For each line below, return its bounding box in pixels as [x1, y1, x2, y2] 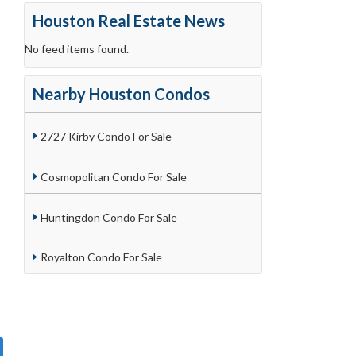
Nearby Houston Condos [33, 84, 210, 104]
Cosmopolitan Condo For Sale [40, 169, 187, 184]
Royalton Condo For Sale [40, 250, 162, 265]
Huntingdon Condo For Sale [40, 210, 177, 224]
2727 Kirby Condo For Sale [40, 130, 172, 144]
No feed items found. [25, 42, 129, 56]
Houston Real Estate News [33, 11, 225, 31]
